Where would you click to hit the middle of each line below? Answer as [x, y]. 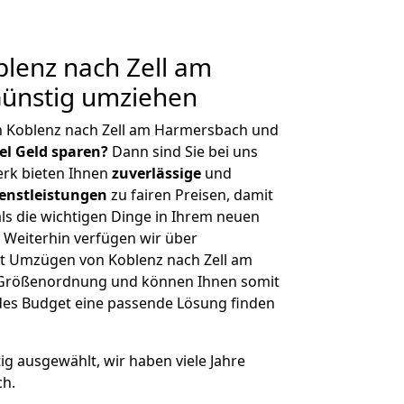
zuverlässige [156, 173]
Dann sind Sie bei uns [183, 151]
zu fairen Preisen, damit [190, 195]
